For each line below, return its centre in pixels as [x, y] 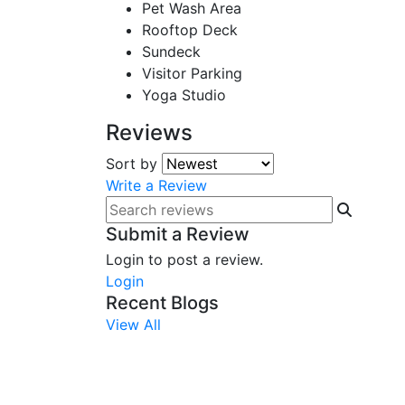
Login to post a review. [184, 259]
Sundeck [171, 52]
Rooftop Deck [190, 30]
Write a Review [156, 185]
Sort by [132, 164]
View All [133, 325]
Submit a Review [178, 234]
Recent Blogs [162, 303]
